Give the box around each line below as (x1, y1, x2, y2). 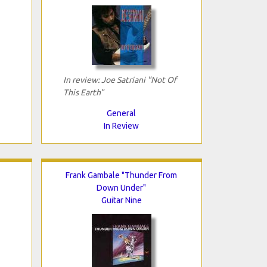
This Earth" (63, 87, 104, 97)
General (107, 108, 136, 118)
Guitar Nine (101, 195, 142, 205)
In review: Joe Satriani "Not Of (63, 74, 176, 85)
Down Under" (97, 182, 146, 193)
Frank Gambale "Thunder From (66, 170, 177, 180)
